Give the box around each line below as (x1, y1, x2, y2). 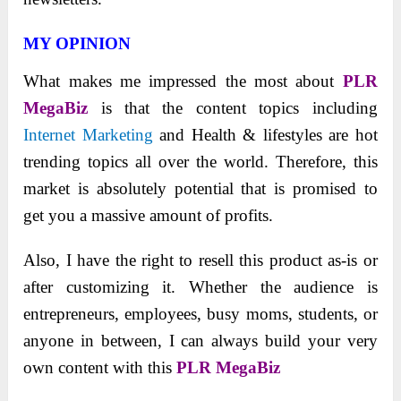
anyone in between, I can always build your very (23, 330, 378, 350)
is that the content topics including (88, 98, 378, 117)
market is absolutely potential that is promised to (23, 178, 378, 198)
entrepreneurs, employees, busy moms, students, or (23, 303, 378, 323)
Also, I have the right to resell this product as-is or (23, 250, 378, 269)
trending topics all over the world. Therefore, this (23, 151, 378, 171)
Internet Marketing (23, 124, 153, 144)
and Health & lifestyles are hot (152, 124, 378, 144)
